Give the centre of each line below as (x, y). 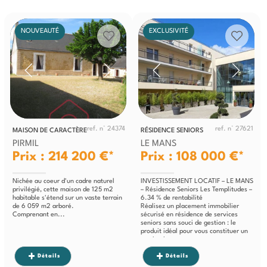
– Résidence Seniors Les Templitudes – (196, 190)
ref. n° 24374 (106, 129)
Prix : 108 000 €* (192, 157)
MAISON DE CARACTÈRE (49, 131)
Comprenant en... (38, 215)
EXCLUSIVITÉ (168, 31)
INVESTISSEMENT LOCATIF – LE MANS (197, 181)
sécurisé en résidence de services (189, 215)
